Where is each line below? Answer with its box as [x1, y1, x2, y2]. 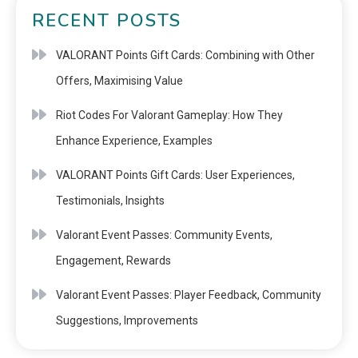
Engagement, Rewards [56, 254, 171, 267]
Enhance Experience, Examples [56, 134, 213, 147]
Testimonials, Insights [56, 194, 165, 207]
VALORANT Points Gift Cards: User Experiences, [56, 169, 295, 181]
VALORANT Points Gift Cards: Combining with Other [56, 49, 315, 62]
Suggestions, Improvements [56, 314, 198, 327]
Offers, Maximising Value [56, 74, 183, 87]
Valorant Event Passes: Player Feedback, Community [56, 288, 321, 301]
